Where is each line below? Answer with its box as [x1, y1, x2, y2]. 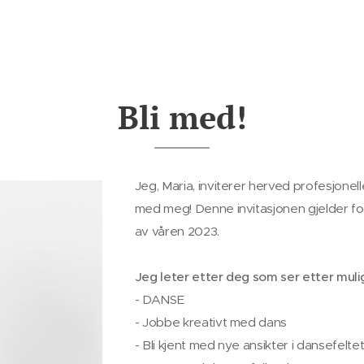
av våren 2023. [134, 223, 219, 239]
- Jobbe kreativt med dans [134, 314, 288, 330]
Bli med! [117, 95, 247, 138]
